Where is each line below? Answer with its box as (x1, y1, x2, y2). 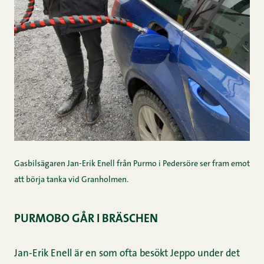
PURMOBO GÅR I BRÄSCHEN (14, 213, 158, 225)
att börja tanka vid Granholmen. (14, 176, 128, 184)
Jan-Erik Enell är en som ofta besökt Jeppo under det (14, 248, 240, 259)
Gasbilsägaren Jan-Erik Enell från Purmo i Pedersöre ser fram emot (14, 160, 250, 169)
